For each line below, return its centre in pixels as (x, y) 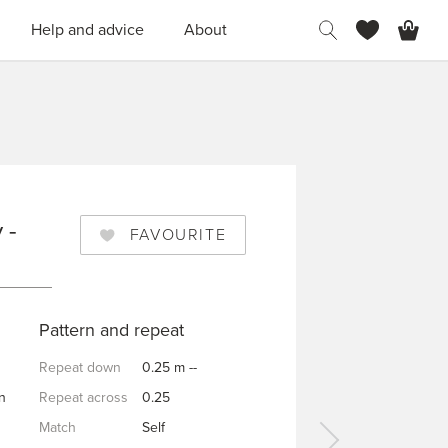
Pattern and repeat (111, 330)
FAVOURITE (178, 235)
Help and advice (87, 30)
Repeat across (83, 397)
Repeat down (79, 367)
